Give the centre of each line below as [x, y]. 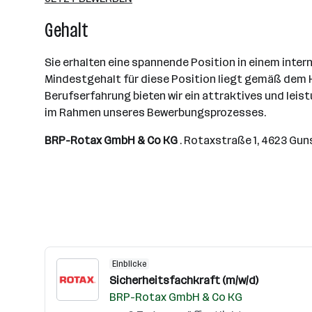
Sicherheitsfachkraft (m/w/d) [184, 280]
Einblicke [129, 264]
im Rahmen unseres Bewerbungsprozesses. [155, 112]
